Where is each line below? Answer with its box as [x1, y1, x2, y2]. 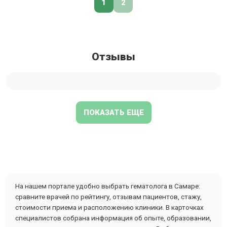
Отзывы [92, 50, 135, 63]
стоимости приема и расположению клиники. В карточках [15, 203, 204, 211]
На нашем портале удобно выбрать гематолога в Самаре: [15, 181, 200, 190]
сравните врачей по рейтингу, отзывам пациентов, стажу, [15, 192, 202, 201]
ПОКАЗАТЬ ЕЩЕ [83, 107, 144, 117]
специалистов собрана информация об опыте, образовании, [15, 213, 211, 222]
